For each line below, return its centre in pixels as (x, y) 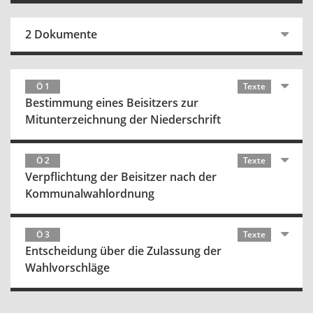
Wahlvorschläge (67, 268)
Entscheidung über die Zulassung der (123, 251)
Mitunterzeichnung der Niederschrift (123, 119)
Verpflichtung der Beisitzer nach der (121, 177)
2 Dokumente (61, 34)
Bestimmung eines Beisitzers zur (112, 103)
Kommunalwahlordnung (90, 194)
